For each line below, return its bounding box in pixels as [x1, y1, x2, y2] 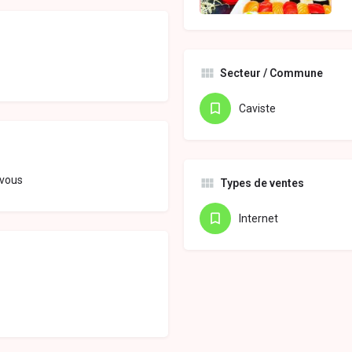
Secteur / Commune [220, 67, 323, 80]
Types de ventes [220, 177, 304, 190]
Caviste [239, 102, 276, 115]
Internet [239, 212, 278, 225]
